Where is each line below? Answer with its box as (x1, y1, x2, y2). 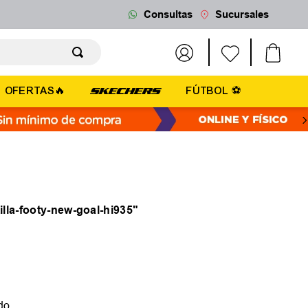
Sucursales (214, 8, 269, 21)
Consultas (143, 8, 192, 21)
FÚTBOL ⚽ (186, 85, 242, 98)
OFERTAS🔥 (5, 85, 66, 98)
